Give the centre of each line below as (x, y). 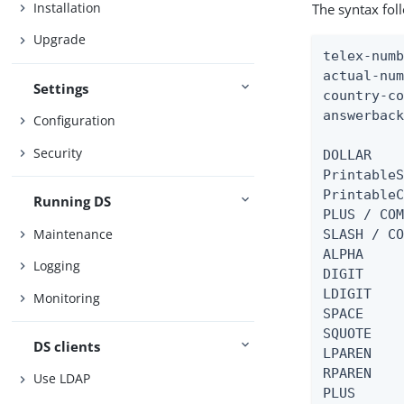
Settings (61, 88)
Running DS (73, 202)
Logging (57, 266)
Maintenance (73, 234)
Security (58, 152)
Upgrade (60, 40)
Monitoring (67, 298)
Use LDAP (62, 379)
